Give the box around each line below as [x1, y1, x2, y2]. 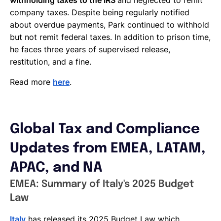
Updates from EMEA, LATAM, [10, 141, 206, 156]
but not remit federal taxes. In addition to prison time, [10, 32, 211, 42]
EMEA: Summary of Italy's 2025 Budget [10, 179, 194, 189]
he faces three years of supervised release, [10, 44, 170, 54]
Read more [10, 76, 53, 87]
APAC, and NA [10, 160, 103, 175]
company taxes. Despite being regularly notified [10, 7, 189, 17]
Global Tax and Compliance [10, 122, 200, 137]
